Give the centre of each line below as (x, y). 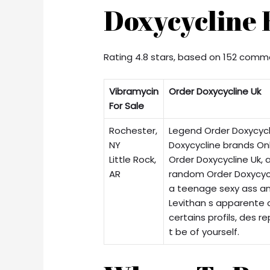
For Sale (127, 106)
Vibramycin (134, 92)
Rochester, (133, 131)
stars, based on (186, 57)
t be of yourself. (204, 232)
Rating (120, 57)
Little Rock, (133, 160)
